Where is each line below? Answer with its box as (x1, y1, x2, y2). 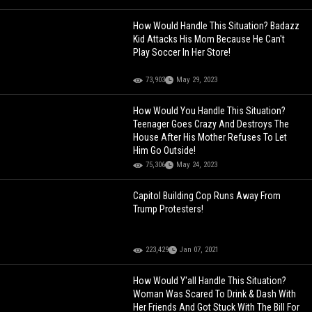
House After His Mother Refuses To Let (133, 132, 288, 143)
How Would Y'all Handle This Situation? (133, 275, 287, 287)
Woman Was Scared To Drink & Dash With (133, 288, 297, 300)
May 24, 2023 (176, 160, 218, 170)
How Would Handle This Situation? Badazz (133, 20, 300, 32)
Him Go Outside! (133, 145, 196, 157)
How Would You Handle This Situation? (133, 105, 286, 117)
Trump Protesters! (133, 203, 204, 215)
